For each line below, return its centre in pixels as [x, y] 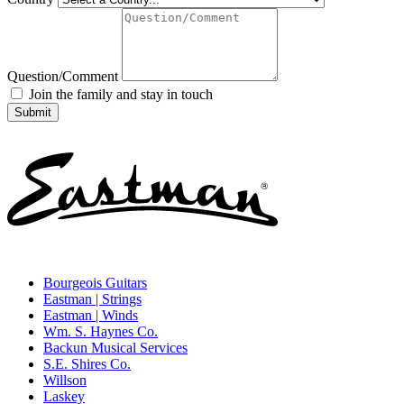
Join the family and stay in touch [119, 94]
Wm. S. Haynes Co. [101, 331]
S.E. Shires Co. [87, 363]
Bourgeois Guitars [95, 282]
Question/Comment [63, 76]
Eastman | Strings [92, 298]
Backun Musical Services [115, 347]
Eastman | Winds [91, 315]
